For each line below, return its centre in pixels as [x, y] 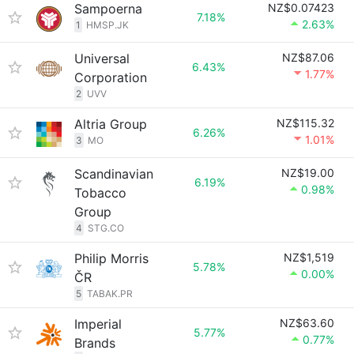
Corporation [111, 77]
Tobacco [100, 193]
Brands [95, 343]
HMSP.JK [107, 25]
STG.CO [106, 228]
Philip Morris [111, 258]
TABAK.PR [110, 294]
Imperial [98, 324]
